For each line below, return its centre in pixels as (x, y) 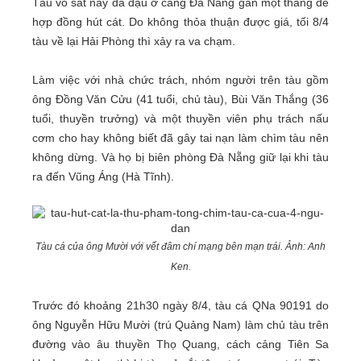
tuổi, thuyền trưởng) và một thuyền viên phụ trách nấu (180, 119)
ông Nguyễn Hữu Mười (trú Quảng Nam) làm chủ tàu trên (180, 325)
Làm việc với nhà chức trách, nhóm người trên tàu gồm (180, 80)
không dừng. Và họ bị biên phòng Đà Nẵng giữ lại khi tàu (180, 158)
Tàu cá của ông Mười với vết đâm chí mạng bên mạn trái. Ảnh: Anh (180, 247)
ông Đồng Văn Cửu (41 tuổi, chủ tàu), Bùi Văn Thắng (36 (180, 100)
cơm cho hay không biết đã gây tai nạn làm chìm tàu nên (180, 138)
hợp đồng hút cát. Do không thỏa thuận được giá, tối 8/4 (180, 22)
